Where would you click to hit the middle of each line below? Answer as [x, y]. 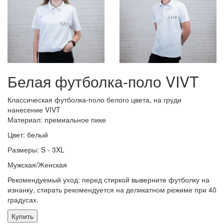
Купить [22, 216]
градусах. [23, 199]
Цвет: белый [28, 134]
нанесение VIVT [34, 109]
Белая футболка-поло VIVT [103, 81]
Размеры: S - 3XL [36, 149]
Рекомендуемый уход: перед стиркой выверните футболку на [108, 179]
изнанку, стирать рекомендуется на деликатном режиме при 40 [112, 189]
